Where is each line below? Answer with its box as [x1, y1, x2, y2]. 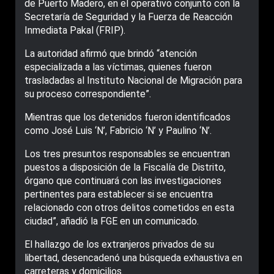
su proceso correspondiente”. [24, 88, 151, 100]
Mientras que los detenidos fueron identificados [24, 111, 231, 124]
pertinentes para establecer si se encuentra [24, 188, 213, 201]
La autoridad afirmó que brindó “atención [24, 48, 197, 60]
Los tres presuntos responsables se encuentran [24, 148, 230, 160]
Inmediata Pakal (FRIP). [24, 24, 125, 37]
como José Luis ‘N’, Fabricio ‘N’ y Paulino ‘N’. [24, 125, 212, 137]
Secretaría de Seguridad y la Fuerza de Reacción [24, 11, 232, 23]
